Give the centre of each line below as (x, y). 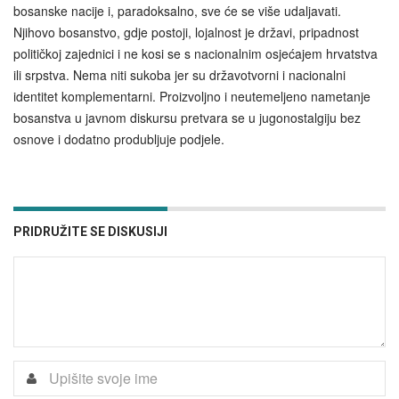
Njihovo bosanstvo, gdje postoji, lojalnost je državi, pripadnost (186, 32)
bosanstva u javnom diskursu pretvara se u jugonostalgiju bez (187, 117)
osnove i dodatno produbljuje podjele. (119, 138)
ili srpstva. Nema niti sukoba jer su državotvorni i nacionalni (179, 74)
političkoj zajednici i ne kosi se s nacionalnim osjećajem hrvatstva (195, 53)
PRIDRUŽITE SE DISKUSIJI (90, 231)
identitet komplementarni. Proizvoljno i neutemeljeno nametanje (192, 96)
